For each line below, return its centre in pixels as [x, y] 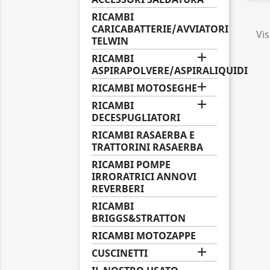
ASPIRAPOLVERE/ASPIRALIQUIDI [170, 71]
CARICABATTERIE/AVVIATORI [160, 29]
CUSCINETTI [120, 253]
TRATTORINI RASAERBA [147, 147]
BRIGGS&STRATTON [139, 218]
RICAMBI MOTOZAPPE [144, 236]
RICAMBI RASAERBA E [143, 135]
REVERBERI [118, 189]
